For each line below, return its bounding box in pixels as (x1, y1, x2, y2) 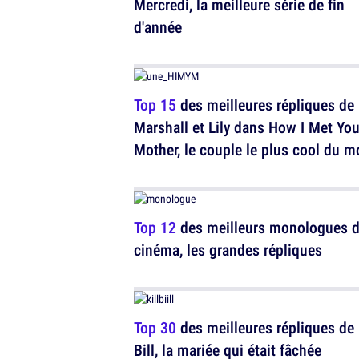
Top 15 (134, 94, 176, 115)
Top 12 (134, 216, 176, 238)
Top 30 (134, 317, 176, 338)
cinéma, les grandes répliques (134, 239, 322, 260)
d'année (134, 16, 182, 38)
